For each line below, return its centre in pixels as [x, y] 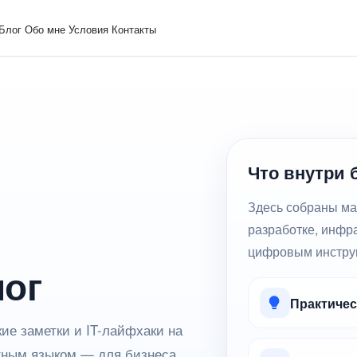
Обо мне [45, 29]
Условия [89, 29]
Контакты [134, 29]
